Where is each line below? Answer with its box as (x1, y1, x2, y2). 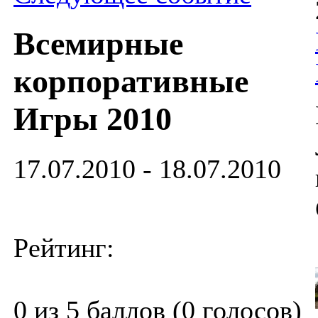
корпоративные (13, 63, 248, 100)
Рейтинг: (13, 232, 114, 263)
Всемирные (13, 26, 183, 62)
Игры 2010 (13, 101, 172, 138)
